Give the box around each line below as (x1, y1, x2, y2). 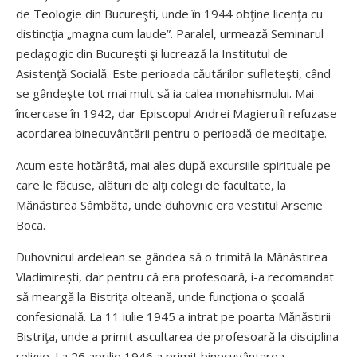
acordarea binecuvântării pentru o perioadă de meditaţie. (16, 125, 327, 141)
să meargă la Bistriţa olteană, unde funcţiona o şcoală (16, 288, 304, 304)
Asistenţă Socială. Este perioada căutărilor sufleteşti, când (16, 65, 331, 81)
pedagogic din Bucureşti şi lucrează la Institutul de (16, 45, 288, 61)
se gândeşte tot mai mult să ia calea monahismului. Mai (16, 85, 314, 101)
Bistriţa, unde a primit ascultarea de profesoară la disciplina (16, 328, 339, 344)
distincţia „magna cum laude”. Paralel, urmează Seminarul (16, 25, 324, 41)
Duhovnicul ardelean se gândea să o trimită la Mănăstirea (16, 249, 328, 265)
